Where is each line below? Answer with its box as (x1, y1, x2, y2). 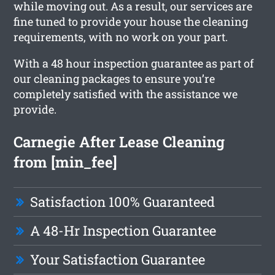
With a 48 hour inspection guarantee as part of (14, 55, 254, 71)
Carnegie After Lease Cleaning (14, 131, 225, 152)
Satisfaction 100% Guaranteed (30, 192, 215, 211)
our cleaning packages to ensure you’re (14, 71, 215, 86)
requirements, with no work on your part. (14, 29, 228, 44)
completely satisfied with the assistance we (14, 86, 238, 101)
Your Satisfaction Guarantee (30, 250, 206, 268)
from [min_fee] (14, 152, 118, 172)
